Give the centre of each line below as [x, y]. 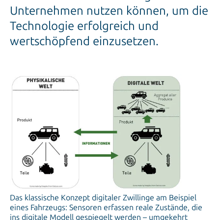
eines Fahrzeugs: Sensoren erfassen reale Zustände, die [106, 208]
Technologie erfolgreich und [84, 26]
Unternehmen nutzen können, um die [109, 11]
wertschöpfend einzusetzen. [84, 41]
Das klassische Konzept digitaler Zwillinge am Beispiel [103, 198]
